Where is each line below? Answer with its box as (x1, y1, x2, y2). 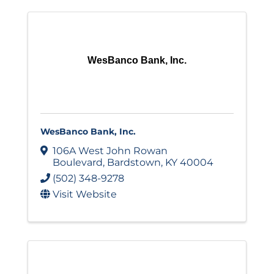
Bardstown (107, 157, 161, 169)
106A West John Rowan (53, 145, 168, 157)
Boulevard (53, 157, 103, 169)
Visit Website (53, 188, 117, 201)
